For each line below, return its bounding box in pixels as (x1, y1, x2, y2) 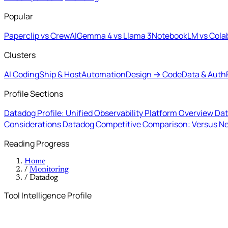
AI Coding (4, 69, 39, 80)
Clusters (4, 49, 36, 61)
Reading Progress (4, 138, 69, 149)
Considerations (4, 119, 63, 130)
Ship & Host (39, 69, 81, 80)
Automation (81, 69, 126, 80)
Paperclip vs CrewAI (4, 30, 77, 41)
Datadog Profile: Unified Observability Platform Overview (4, 107, 215, 119)
